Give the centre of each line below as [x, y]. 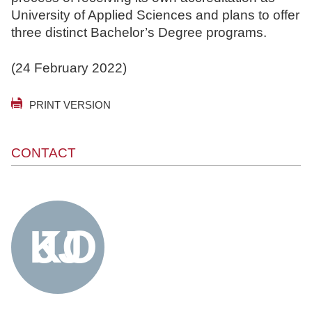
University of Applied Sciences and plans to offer [155, 15]
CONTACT [44, 153]
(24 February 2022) [69, 68]
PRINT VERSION [70, 104]
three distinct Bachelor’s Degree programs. [139, 32]
